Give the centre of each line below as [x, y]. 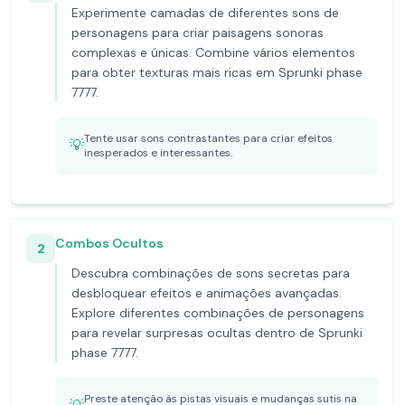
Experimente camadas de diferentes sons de [205, 13]
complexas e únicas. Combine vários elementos [213, 52]
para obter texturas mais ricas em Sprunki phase [217, 72]
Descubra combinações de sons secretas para [211, 273]
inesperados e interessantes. [158, 153]
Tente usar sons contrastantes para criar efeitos [208, 138]
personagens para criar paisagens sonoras [198, 33]
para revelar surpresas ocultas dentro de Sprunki [217, 333]
